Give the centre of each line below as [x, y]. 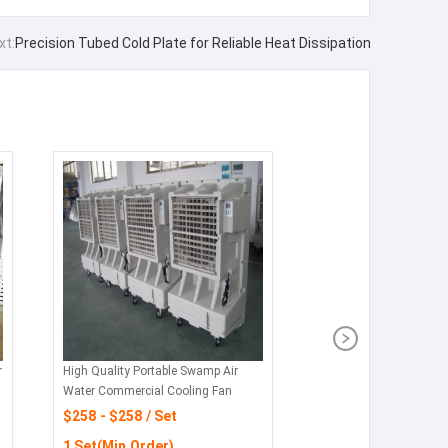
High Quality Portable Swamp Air [150, 371]
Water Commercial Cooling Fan [147, 391]
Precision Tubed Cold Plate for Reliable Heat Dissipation [193, 43]
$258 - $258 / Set [120, 416]
